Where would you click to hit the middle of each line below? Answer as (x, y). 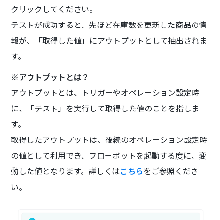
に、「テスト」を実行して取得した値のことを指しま (105, 108)
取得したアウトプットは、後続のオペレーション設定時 (109, 139)
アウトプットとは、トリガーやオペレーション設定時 (105, 92)
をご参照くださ (171, 171)
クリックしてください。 (54, 9)
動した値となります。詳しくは (66, 171)
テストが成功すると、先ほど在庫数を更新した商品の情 (109, 24)
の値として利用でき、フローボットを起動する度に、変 (109, 155)
